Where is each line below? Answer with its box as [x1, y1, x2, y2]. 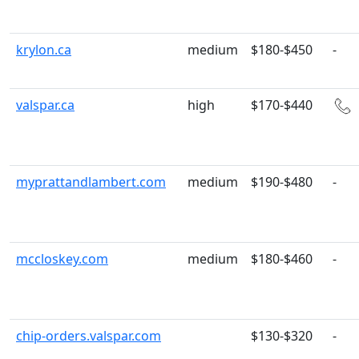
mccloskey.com [16, 250, 108, 268]
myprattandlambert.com [16, 173, 166, 191]
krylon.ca [16, 41, 71, 58]
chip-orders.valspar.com [16, 327, 161, 345]
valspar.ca [16, 96, 75, 114]
